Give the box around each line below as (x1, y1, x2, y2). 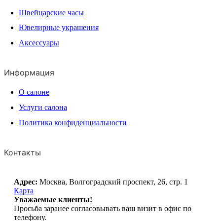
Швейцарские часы (19, 8, 84, 17)
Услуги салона (19, 103, 67, 112)
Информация (4, 68, 54, 78)
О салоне (19, 88, 49, 97)
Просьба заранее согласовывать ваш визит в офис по (14, 204, 191, 213)
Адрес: (14, 177, 37, 186)
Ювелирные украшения (19, 23, 99, 32)
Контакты (4, 147, 41, 157)
